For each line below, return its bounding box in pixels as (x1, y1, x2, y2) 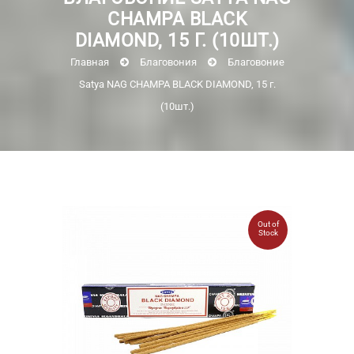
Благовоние (227, 55, 284, 68)
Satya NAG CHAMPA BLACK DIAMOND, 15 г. (78, 77, 276, 90)
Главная (70, 55, 109, 68)
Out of (257, 219, 279, 228)
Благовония (139, 55, 197, 68)
